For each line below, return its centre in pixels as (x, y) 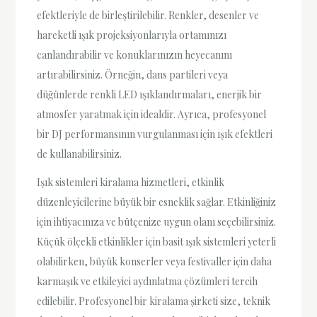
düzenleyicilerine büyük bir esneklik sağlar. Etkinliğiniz (157, 202)
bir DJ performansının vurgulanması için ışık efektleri (155, 134)
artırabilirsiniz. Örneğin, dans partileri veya (133, 75)
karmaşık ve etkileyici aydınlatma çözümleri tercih (148, 281)
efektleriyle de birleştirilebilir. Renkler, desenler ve (148, 16)
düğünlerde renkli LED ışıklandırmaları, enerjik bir (150, 95)
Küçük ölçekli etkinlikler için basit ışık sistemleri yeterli (157, 241)
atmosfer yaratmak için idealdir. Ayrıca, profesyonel (152, 115)
